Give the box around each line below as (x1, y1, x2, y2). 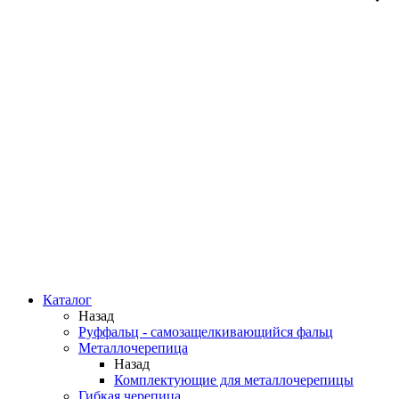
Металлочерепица (78, 340, 188, 355)
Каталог (43, 292, 92, 307)
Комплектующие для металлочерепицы (114, 372, 354, 387)
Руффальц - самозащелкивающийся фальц (78, 324, 333, 339)
